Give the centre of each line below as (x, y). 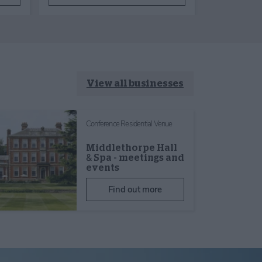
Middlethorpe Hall (132, 148)
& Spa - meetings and (135, 158)
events (103, 168)
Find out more (135, 189)
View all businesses (135, 83)
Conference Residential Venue (129, 124)
